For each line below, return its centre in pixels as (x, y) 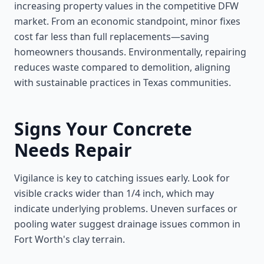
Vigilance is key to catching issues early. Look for (122, 178)
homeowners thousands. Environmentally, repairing (130, 52)
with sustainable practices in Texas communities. (123, 82)
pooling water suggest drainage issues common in (127, 224)
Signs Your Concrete (103, 129)
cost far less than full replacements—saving (112, 37)
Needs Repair (73, 150)
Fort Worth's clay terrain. (70, 239)
